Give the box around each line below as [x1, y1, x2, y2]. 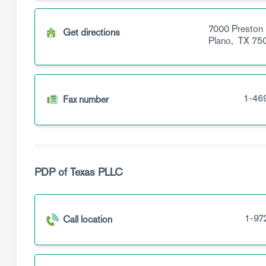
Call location [63, 213, 112, 226]
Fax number [63, 93, 109, 106]
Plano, [208, 34, 236, 47]
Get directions [63, 26, 120, 39]
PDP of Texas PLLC [34, 165, 123, 179]
